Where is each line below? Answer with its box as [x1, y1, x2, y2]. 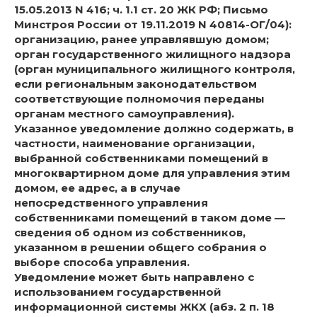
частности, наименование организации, [14, 137, 255, 151]
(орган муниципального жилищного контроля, [14, 62, 295, 76]
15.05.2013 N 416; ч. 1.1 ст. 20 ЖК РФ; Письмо [14, 3, 268, 17]
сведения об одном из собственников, [14, 226, 246, 240]
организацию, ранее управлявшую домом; [14, 33, 269, 47]
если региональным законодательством [14, 77, 257, 91]
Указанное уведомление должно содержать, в [14, 122, 294, 136]
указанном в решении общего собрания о [14, 241, 267, 255]
